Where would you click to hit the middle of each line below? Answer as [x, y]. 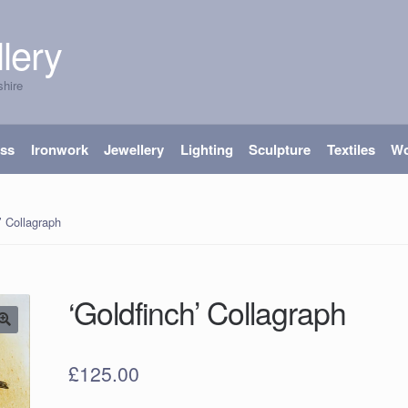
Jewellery [134, 150]
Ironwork [59, 150]
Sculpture [280, 150]
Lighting [206, 150]
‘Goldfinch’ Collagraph [208, 312]
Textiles [351, 150]
